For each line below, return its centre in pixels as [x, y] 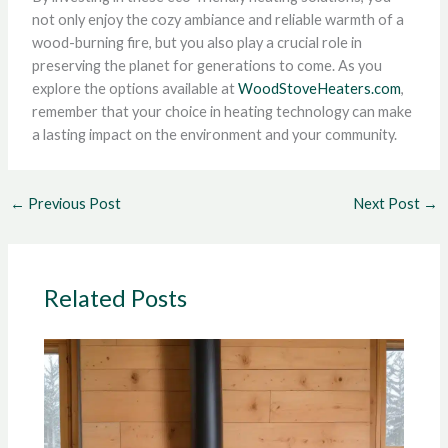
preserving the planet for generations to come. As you [206, 65]
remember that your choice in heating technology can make [221, 111]
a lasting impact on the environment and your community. [214, 134]
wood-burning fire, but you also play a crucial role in [196, 42]
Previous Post [72, 203]
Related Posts [116, 298]
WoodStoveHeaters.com [319, 88]
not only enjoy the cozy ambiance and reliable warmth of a [217, 19]
